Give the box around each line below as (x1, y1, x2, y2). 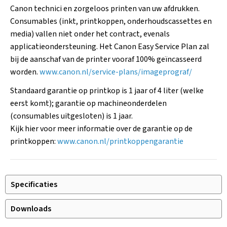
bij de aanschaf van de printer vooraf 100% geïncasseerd (10, 54, 202, 65)
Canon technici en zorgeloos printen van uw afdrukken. (10, 3, 200, 14)
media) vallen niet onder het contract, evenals (10, 28, 170, 40)
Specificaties (11, 179, 57, 190)
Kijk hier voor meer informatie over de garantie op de (10, 123, 193, 134)
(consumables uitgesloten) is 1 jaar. (10, 110, 133, 122)
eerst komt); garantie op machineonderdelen (10, 98, 167, 109)
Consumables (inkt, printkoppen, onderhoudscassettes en (10, 16, 212, 27)
